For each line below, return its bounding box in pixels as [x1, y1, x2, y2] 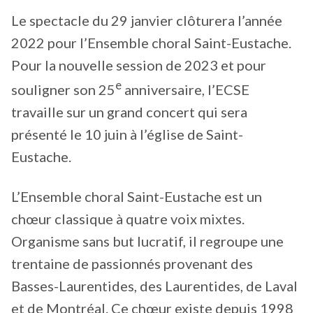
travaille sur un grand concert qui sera [11, 103, 247, 120]
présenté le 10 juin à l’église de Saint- [11, 125, 243, 143]
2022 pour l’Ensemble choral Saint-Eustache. [11, 34, 291, 52]
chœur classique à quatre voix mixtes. [11, 210, 245, 228]
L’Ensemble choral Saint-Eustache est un [11, 188, 262, 205]
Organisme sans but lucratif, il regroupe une [11, 233, 284, 250]
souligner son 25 [11, 80, 115, 98]
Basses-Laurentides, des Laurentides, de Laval [11, 277, 298, 295]
